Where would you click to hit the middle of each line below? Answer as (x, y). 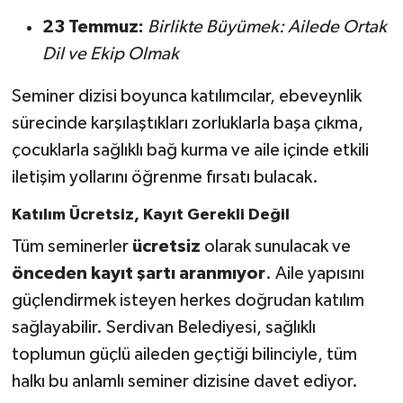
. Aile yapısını (314, 273)
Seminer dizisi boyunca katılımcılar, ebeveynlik (186, 97)
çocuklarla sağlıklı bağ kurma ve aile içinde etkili (190, 151)
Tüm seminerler (72, 246)
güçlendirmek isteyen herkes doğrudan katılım (188, 300)
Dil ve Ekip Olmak (110, 54)
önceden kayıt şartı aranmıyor (138, 273)
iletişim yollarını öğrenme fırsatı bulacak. (165, 178)
